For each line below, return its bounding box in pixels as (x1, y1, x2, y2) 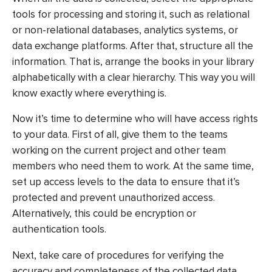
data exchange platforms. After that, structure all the (12, 39, 253, 52)
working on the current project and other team (12, 144, 226, 157)
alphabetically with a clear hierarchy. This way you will (12, 70, 255, 84)
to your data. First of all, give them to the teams (12, 128, 228, 141)
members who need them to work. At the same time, (12, 160, 254, 173)
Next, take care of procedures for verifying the (12, 248, 224, 262)
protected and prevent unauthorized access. (12, 191, 215, 205)
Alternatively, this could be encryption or (12, 207, 196, 220)
